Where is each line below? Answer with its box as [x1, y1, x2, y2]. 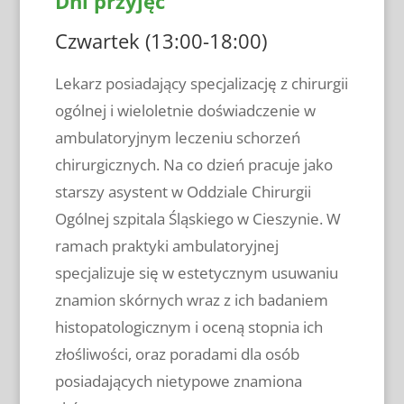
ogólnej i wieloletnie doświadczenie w [54, 99, 316, 121]
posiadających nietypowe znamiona [54, 370, 302, 391]
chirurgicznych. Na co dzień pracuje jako [54, 153, 333, 175]
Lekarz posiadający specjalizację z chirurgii [54, 72, 348, 94]
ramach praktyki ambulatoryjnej [54, 234, 279, 256]
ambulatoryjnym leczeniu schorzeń [54, 126, 300, 148]
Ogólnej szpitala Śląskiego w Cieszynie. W [54, 207, 341, 229]
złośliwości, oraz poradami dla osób [54, 343, 299, 364]
